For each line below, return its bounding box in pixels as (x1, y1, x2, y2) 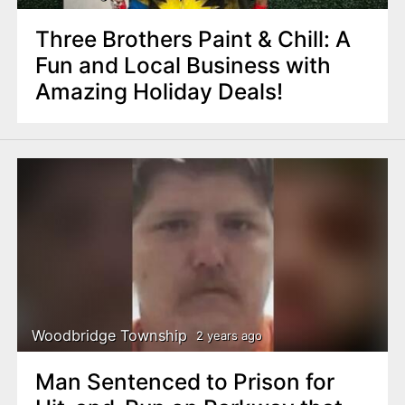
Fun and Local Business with (34, 52, 331, 80)
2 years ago (195, 327, 262, 343)
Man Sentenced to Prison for (34, 368, 334, 396)
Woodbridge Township (32, 325, 188, 344)
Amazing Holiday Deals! (34, 78, 283, 106)
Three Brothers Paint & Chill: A (34, 25, 351, 53)
